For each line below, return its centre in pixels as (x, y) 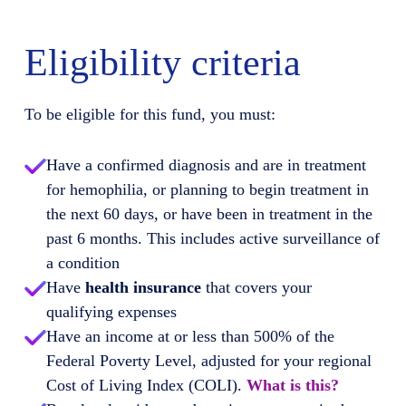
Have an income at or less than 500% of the (190, 336)
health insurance (143, 287)
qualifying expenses (111, 312)
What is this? (292, 385)
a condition (82, 263)
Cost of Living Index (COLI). (146, 385)
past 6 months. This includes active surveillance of (213, 238)
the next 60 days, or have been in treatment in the (209, 214)
